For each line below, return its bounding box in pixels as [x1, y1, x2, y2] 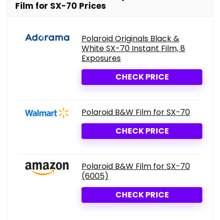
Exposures [82, 53, 121, 64]
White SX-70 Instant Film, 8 [82, 43, 185, 55]
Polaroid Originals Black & [82, 33, 179, 45]
